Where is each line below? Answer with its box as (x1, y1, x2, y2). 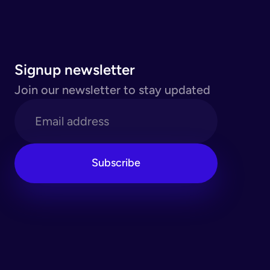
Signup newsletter (14, 60, 135, 78)
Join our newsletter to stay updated (14, 82, 210, 97)
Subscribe (92, 156, 140, 170)
